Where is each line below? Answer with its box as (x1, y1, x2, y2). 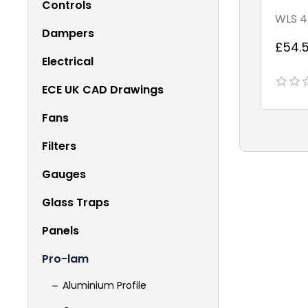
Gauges (42, 166, 86, 183)
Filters (42, 138, 76, 155)
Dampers (42, 25, 94, 42)
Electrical (42, 54, 93, 70)
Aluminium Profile (63, 278, 146, 293)
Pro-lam (42, 251, 89, 267)
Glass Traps (42, 195, 109, 211)
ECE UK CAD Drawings (42, 82, 164, 98)
